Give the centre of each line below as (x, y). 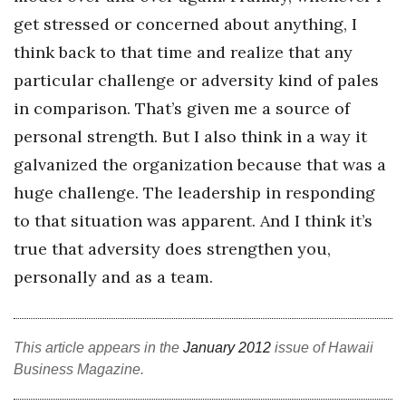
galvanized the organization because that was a (200, 164)
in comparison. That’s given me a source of (182, 108)
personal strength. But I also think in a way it (190, 136)
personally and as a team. (113, 277)
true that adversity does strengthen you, (172, 249)
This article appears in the (98, 348)
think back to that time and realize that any (183, 52)
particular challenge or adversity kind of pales (196, 80)
